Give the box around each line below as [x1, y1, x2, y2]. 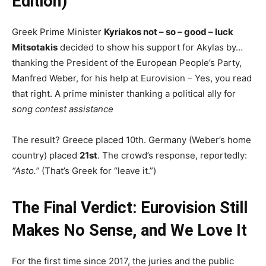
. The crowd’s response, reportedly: [97, 149, 247, 161]
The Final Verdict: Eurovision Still [12, 198, 248, 217]
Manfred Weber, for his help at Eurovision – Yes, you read [12, 72, 252, 84]
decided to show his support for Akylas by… [58, 41, 243, 53]
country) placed [12, 149, 80, 161]
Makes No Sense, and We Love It [12, 220, 247, 240]
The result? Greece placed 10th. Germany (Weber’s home [12, 134, 251, 145]
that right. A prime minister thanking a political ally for [12, 87, 236, 99]
